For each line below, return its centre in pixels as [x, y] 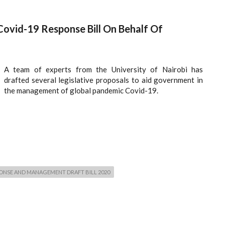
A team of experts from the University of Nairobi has [103, 70]
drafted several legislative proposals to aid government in [103, 80]
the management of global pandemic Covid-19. [81, 91]
